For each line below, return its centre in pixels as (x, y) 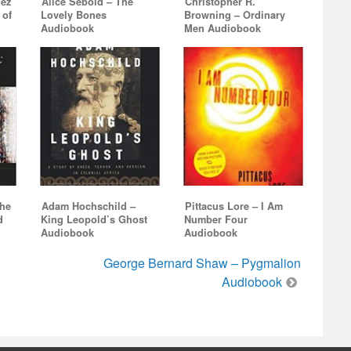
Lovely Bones (73, 15)
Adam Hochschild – (88, 206)
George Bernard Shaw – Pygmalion (203, 262)
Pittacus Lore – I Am (233, 206)
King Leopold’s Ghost (94, 219)
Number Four (215, 219)
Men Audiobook (222, 29)
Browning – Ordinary (234, 15)
